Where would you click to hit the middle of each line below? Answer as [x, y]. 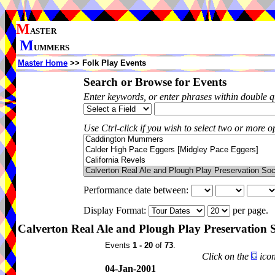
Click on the [227, 256]
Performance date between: [137, 190]
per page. [252, 210]
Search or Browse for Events [155, 82]
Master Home [43, 63]
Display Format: [116, 210]
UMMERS [52, 48]
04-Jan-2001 [130, 269]
